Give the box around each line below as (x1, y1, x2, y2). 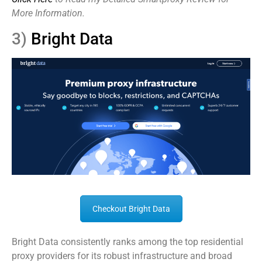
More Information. (12, 8, 85, 19)
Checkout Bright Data (92, 204, 170, 213)
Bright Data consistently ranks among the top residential (12, 236, 243, 247)
